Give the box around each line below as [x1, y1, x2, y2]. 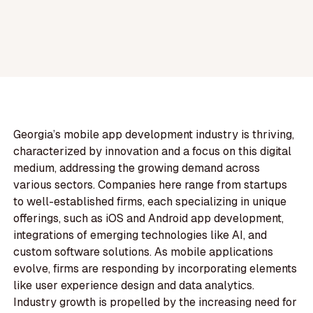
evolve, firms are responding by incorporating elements [13, 261, 298, 277]
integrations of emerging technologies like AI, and [13, 228, 268, 243]
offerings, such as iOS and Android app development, [13, 211, 284, 226]
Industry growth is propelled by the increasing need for [13, 295, 298, 310]
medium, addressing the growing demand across [13, 161, 261, 176]
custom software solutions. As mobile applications [13, 245, 274, 260]
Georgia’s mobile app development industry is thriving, [13, 127, 295, 143]
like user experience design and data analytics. [13, 278, 255, 293]
